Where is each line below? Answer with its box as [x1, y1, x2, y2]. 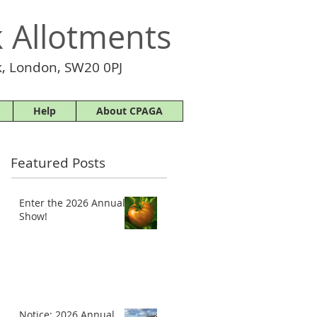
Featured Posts [11, 154, 105, 172]
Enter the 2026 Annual [19, 196, 125, 209]
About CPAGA [96, 104, 163, 117]
